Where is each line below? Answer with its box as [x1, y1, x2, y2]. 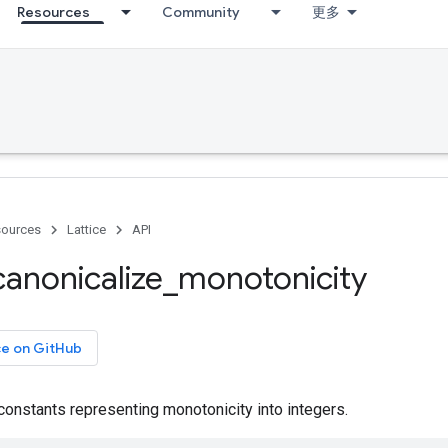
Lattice [67, 222, 106, 237]
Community [162, 3, 240, 21]
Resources [17, 3, 90, 21]
